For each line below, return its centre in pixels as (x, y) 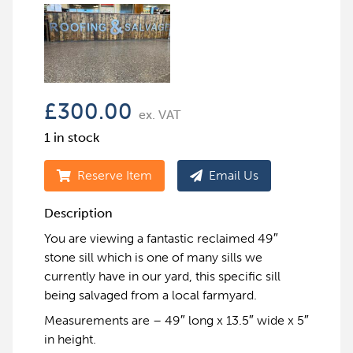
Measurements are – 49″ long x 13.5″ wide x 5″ (176, 320)
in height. (70, 339)
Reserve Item (115, 175)
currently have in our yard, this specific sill (162, 276)
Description (78, 213)
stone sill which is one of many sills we (153, 257)
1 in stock (72, 137)
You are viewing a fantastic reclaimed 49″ (161, 238)
